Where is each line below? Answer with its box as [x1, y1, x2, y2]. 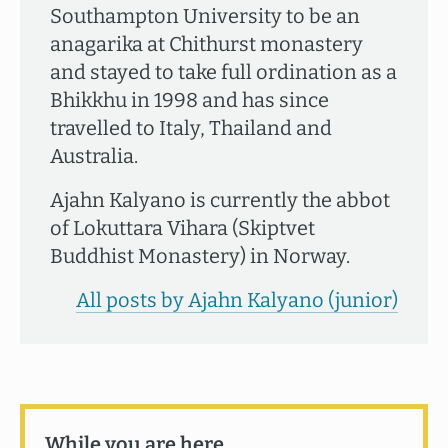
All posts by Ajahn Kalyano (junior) [76, 288, 398, 312]
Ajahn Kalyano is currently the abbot [50, 188, 390, 212]
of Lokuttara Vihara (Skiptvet [50, 216, 315, 240]
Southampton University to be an [50, 4, 360, 28]
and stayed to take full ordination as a [50, 60, 397, 84]
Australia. [50, 144, 138, 168]
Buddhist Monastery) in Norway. [50, 244, 350, 268]
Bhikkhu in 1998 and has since [50, 88, 329, 112]
